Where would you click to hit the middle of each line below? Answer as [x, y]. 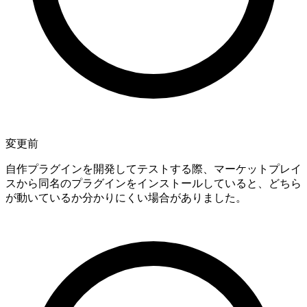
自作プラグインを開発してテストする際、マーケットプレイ [153, 169]
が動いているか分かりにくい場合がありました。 [126, 197]
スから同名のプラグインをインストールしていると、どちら [153, 183]
